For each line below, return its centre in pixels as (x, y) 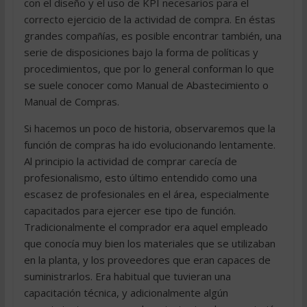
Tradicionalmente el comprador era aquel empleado (146, 227)
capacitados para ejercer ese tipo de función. (130, 210)
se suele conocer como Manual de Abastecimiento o (146, 85)
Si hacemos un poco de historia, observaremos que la (149, 128)
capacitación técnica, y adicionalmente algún (126, 293)
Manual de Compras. (71, 101)
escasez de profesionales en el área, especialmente (146, 194)
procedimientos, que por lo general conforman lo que (149, 69)
